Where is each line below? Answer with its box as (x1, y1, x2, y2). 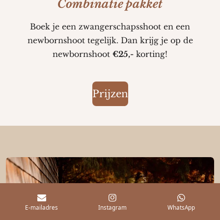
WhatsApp (167, 203, 195, 211)
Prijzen (92, 87, 128, 100)
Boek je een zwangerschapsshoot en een (30, 21, 190, 31)
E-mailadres (25, 203, 58, 211)
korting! (134, 49, 167, 59)
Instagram (98, 203, 127, 211)
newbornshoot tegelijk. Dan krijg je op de (27, 35, 193, 45)
